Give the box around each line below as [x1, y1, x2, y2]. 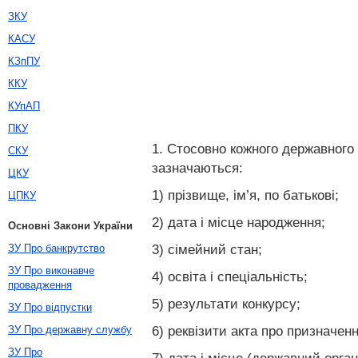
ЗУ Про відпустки [8, 301, 92, 313]
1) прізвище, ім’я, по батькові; [152, 187, 339, 203]
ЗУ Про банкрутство [8, 242, 105, 254]
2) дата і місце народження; [152, 214, 325, 230]
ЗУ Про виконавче [8, 265, 94, 276]
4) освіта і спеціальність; [152, 268, 308, 284]
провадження [8, 279, 72, 291]
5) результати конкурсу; [152, 296, 300, 312]
